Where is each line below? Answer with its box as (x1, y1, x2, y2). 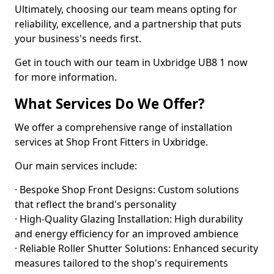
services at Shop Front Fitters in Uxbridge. (15, 135, 208, 149)
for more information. (15, 70, 117, 84)
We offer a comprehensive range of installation (15, 120, 232, 134)
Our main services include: (15, 159, 137, 172)
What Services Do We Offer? (15, 94, 205, 113)
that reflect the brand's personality (15, 198, 176, 211)
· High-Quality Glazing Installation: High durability (15, 212, 243, 226)
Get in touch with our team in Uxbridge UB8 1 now (15, 56, 248, 69)
